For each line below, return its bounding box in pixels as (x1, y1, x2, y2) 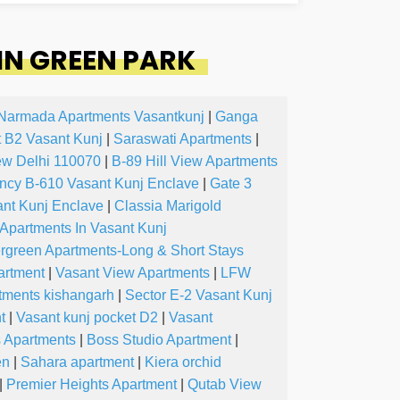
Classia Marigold (114, 198, 221, 214)
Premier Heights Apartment (6, 377, 177, 393)
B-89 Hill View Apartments (112, 154, 278, 170)
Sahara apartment (21, 354, 134, 371)
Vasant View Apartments (55, 265, 210, 281)
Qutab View (187, 377, 262, 393)
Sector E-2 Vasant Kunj (125, 287, 272, 304)
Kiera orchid (145, 354, 221, 371)
